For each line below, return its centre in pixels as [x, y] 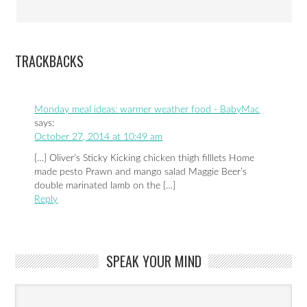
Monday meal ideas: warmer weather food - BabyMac [147, 110]
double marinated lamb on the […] [105, 185]
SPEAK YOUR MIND [153, 261]
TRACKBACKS [50, 61]
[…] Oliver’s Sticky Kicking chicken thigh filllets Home [145, 158]
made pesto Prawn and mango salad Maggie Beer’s [141, 172]
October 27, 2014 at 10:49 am [99, 137]
